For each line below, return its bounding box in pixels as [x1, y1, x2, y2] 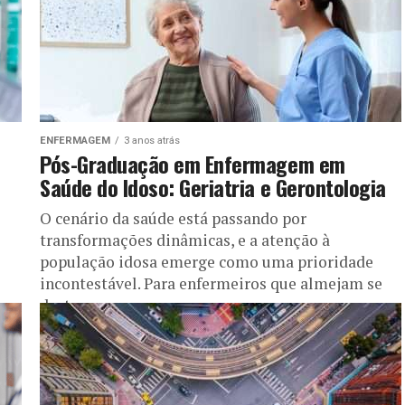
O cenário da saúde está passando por [40, 207, 306, 229]
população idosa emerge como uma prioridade [40, 250, 373, 272]
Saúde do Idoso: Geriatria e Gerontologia [40, 170, 386, 203]
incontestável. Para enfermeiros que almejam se [40, 272, 382, 294]
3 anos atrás [124, 134, 180, 146]
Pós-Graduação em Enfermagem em [40, 146, 345, 180]
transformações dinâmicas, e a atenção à [40, 229, 330, 250]
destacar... [40, 294, 110, 316]
